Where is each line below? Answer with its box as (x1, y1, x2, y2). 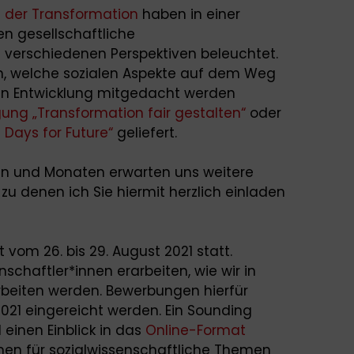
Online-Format (145, 320, 246, 340)
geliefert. (113, 122, 177, 142)
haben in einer (138, 4, 240, 24)
